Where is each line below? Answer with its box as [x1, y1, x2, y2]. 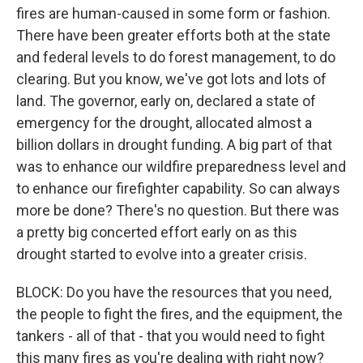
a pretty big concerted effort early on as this [16, 224, 297, 241]
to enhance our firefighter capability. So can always [16, 180, 340, 197]
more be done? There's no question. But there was [16, 202, 340, 219]
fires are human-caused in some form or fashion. [16, 5, 331, 22]
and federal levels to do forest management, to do [16, 49, 335, 66]
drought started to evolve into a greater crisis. [16, 246, 307, 263]
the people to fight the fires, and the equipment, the [16, 305, 343, 322]
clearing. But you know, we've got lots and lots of [16, 70, 327, 88]
